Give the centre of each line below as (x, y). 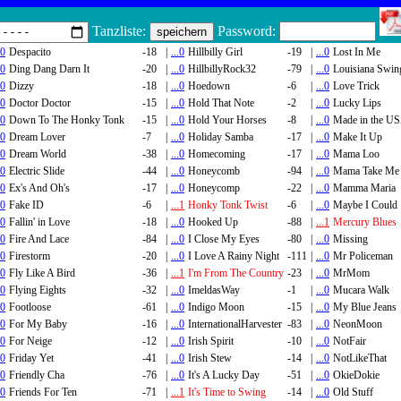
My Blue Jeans (365, 307)
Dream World (38, 154)
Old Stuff (353, 392)
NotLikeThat (360, 358)
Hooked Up (213, 222)
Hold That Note (221, 102)
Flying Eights (38, 290)
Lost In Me (357, 51)
